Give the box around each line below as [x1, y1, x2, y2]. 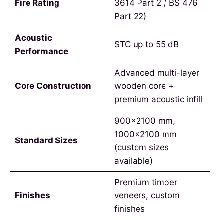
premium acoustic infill [114, 94, 202, 105]
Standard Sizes [14, 136, 78, 146]
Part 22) [114, 11, 146, 22]
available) [114, 156, 153, 166]
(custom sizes [114, 142, 169, 153]
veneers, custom [114, 191, 180, 201]
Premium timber [114, 177, 177, 188]
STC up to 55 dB [114, 39, 179, 50]
